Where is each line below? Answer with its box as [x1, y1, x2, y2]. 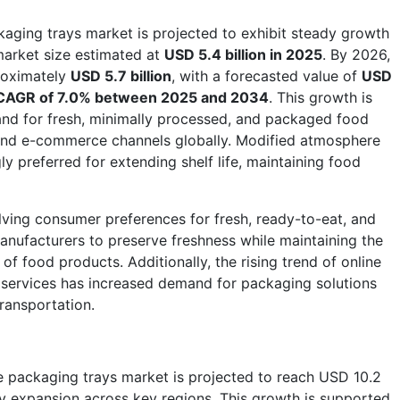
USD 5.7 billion [71, 66, 171, 85]
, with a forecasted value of [171, 66, 362, 85]
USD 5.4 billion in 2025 [164, 45, 322, 63]
